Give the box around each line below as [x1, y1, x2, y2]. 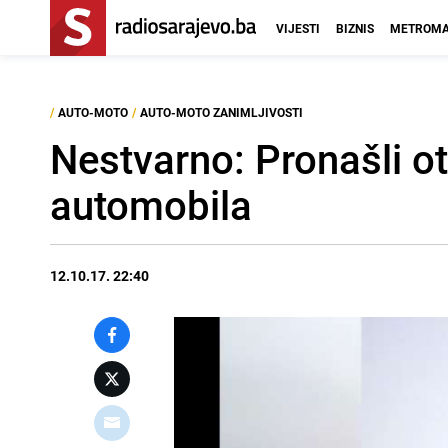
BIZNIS [336, 20, 374, 36]
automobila [50, 178, 252, 232]
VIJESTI [276, 20, 320, 36]
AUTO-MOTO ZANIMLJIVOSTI [140, 104, 303, 120]
